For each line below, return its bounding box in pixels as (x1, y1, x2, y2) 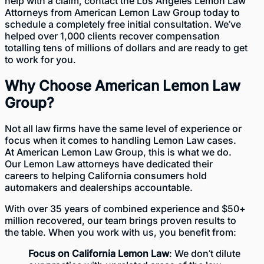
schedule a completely (5, 18, 107, 30)
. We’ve (209, 18, 241, 30)
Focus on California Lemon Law (28, 247, 169, 260)
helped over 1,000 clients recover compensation (5, 29, 220, 42)
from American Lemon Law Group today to (48, 6, 240, 18)
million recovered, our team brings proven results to (5, 214, 236, 227)
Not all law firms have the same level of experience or (5, 123, 242, 135)
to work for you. (5, 53, 76, 65)
